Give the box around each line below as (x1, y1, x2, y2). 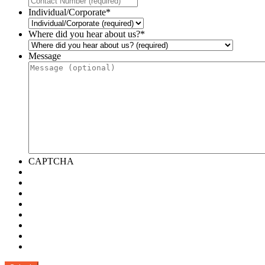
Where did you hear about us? (28, 29, 140, 40)
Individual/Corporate (28, 7, 106, 18)
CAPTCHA (28, 156, 74, 167)
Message (28, 51, 61, 62)
